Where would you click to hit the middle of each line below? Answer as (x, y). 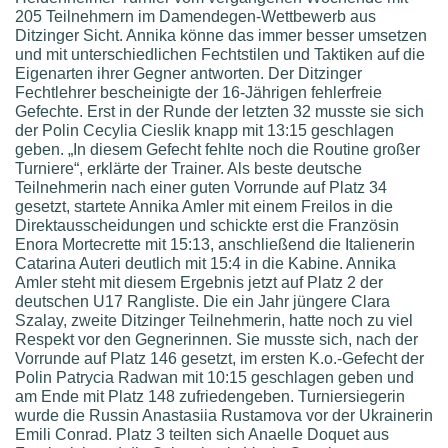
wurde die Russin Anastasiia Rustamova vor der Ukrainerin (224, 415)
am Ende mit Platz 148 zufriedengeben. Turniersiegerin (210, 396)
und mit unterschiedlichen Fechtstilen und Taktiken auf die (220, 54)
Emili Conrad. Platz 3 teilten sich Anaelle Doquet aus (202, 434)
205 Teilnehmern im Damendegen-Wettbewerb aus (195, 16)
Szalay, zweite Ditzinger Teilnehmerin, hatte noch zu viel (214, 320)
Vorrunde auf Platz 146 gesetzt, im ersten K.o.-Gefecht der (219, 358)
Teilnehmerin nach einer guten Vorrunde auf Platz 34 (201, 187)
